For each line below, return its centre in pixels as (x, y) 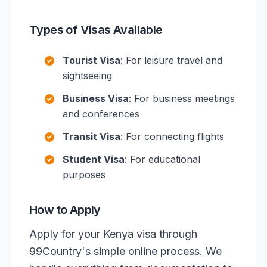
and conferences (101, 114)
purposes (84, 175)
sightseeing (87, 76)
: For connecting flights (172, 136)
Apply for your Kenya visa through (113, 234)
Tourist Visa (91, 60)
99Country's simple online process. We (125, 251)
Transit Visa (91, 136)
